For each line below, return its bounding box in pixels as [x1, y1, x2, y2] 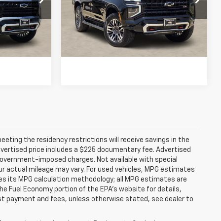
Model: [71, 3, 91, 9]
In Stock [75, 23, 99, 29]
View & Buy [117, 13, 166, 23]
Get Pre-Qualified [96, 40, 172, 49]
